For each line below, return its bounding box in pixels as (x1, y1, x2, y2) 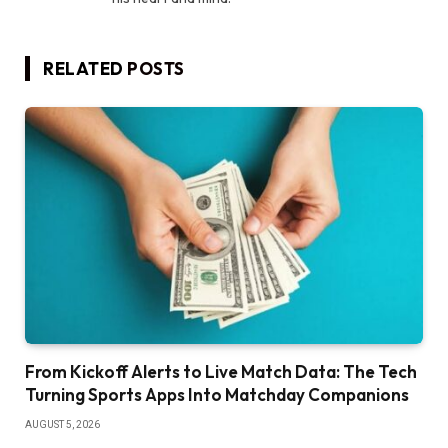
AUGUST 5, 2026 (25, 419, 100, 431)
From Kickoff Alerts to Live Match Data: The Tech (25, 361, 417, 383)
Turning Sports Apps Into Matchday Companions (25, 384, 409, 406)
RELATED (43, 58, 128, 80)
